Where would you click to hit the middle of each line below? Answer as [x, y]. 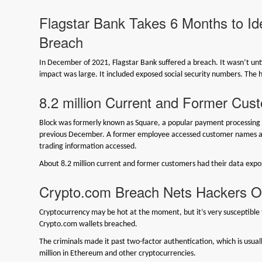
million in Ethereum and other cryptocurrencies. [118, 253]
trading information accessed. [88, 146]
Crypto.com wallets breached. [89, 224]
